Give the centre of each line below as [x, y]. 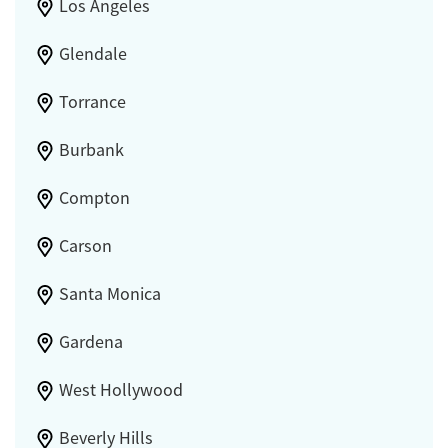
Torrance [92, 101]
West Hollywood [120, 389]
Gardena [90, 341]
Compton [94, 197]
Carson [85, 245]
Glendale [92, 53]
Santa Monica [109, 293]
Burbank [91, 149]
